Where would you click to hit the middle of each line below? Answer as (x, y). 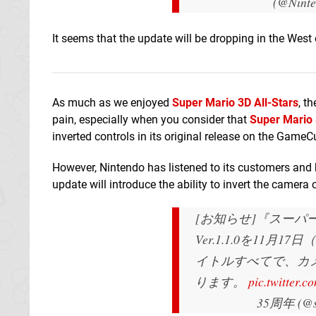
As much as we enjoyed (112, 102)
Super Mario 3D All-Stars (235, 102)
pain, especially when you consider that (151, 119)
